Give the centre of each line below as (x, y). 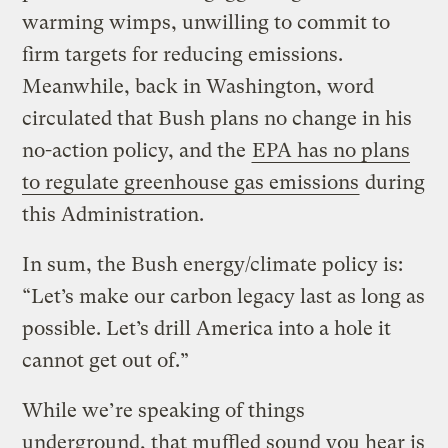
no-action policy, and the (137, 150)
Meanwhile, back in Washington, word (198, 86)
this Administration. (113, 214)
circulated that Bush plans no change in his (217, 118)
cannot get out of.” (106, 360)
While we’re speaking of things (164, 410)
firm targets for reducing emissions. (183, 54)
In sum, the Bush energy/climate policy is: (213, 264)
